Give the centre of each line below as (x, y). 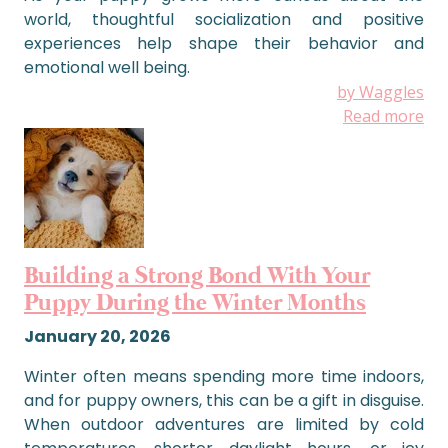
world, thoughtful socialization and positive (224, 19)
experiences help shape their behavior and (224, 43)
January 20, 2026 (97, 336)
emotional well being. (107, 67)
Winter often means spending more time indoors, (224, 376)
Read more (383, 116)
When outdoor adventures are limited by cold (224, 424)
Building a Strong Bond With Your (197, 276)
